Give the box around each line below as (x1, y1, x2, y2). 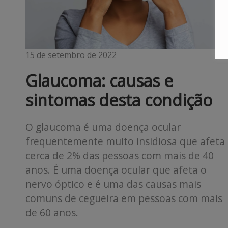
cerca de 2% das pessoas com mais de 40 (25, 148, 214, 162)
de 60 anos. (25, 205, 78, 219)
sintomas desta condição (25, 89, 216, 111)
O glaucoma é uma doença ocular (25, 120, 181, 134)
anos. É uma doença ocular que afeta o (25, 162, 207, 177)
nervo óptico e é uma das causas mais (25, 177, 201, 191)
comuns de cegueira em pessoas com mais (25, 191, 222, 205)
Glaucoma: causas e (25, 69, 173, 92)
